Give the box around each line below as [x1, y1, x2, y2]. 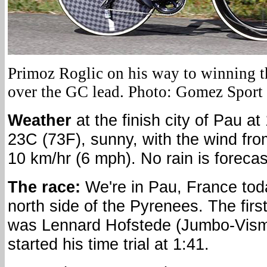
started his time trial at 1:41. [8, 235, 209, 254]
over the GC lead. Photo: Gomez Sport [8, 83, 263, 101]
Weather [8, 111, 72, 130]
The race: [8, 178, 80, 197]
